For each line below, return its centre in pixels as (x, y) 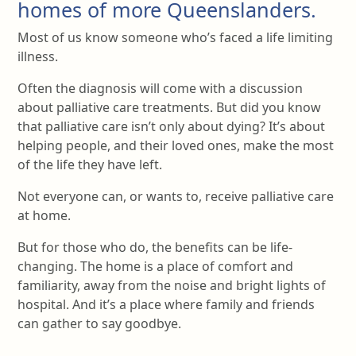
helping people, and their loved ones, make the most (176, 145)
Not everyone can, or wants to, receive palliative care (176, 196)
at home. (44, 215)
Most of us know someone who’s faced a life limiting (175, 37)
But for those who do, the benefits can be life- (155, 247)
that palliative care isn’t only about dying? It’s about (171, 126)
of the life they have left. (90, 164)
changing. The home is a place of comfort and (155, 266)
